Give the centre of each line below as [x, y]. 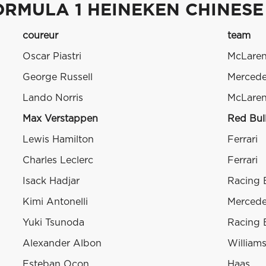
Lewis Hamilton [58, 140]
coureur [40, 36]
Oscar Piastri [52, 57]
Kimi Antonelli [55, 202]
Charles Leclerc [58, 161]
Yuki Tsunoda [53, 223]
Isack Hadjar [51, 181]
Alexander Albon [62, 244]
